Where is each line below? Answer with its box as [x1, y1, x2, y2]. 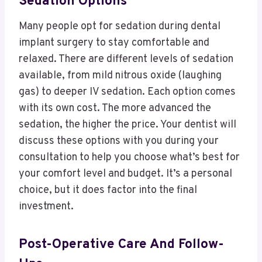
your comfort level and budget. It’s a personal [19, 167, 232, 181]
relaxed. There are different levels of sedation [19, 52, 233, 66]
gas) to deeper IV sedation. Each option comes [19, 85, 236, 99]
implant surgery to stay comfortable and [19, 36, 209, 50]
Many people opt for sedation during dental [19, 19, 220, 33]
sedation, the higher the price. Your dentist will [19, 118, 236, 132]
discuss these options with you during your [19, 134, 219, 148]
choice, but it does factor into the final [19, 183, 197, 197]
